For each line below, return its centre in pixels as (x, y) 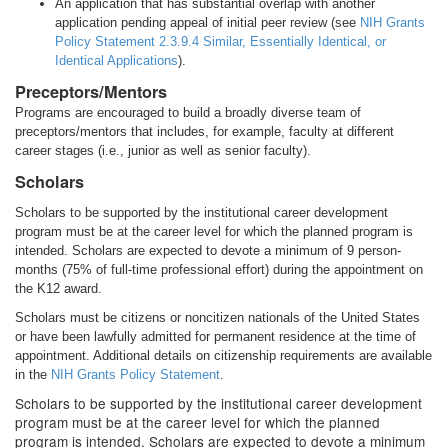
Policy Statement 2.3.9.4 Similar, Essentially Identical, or (220, 41)
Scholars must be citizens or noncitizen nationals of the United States (217, 317)
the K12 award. (58, 288)
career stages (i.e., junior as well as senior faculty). (163, 150)
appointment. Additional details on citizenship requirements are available (223, 355)
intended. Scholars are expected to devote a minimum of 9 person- (208, 250)
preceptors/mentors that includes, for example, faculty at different (204, 131)
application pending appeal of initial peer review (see (207, 22)
